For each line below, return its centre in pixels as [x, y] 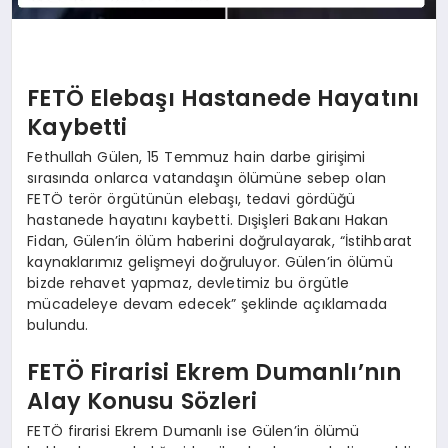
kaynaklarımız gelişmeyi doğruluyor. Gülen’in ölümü [210, 261]
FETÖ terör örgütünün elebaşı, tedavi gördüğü [191, 198]
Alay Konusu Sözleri [142, 401]
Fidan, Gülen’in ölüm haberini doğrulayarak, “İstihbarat [220, 240]
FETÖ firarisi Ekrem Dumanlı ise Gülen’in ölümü [193, 430]
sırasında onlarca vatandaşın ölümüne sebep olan [207, 177]
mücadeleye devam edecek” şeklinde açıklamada [207, 303]
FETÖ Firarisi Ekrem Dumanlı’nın [214, 372]
